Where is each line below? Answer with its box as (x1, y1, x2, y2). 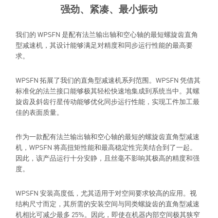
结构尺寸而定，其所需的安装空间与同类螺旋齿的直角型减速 (16, 199, 200, 208)
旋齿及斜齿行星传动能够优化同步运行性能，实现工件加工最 (16, 96, 200, 106)
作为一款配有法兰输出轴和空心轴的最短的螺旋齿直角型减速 (16, 131, 200, 141)
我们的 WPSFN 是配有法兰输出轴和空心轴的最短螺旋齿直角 (16, 29, 198, 39)
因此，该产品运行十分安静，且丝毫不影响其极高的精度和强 (16, 153, 200, 163)
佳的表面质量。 (16, 107, 63, 117)
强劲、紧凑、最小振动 (60, 3, 158, 15)
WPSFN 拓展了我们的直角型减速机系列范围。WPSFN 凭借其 (16, 75, 200, 85)
